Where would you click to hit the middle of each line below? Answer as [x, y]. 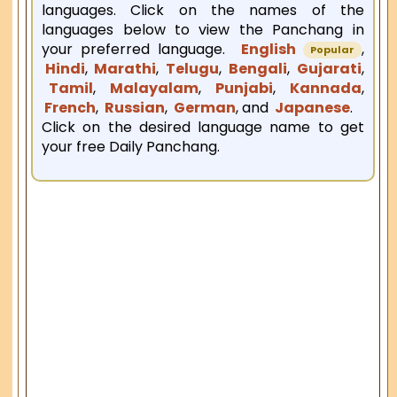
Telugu [191, 69]
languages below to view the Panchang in [203, 30]
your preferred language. [138, 50]
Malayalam [151, 89]
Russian [134, 108]
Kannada [322, 89]
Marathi [124, 69]
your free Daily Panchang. [131, 147]
